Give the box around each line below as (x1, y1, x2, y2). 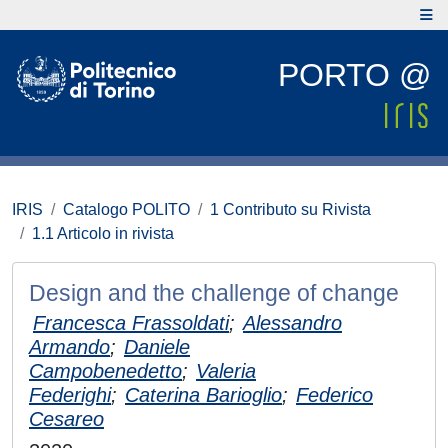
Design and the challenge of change (29, 280, 399, 306)
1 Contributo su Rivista (210, 201, 371, 218)
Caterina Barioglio (125, 384, 282, 406)
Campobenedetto (29, 360, 182, 382)
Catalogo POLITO (63, 201, 190, 218)
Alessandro (243, 312, 342, 334)
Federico (296, 384, 373, 406)
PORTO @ (278, 57, 431, 93)
